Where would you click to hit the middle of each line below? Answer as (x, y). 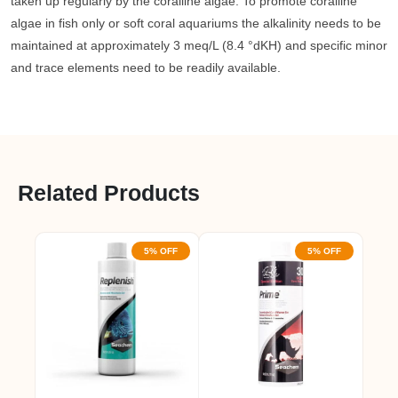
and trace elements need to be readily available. (146, 68)
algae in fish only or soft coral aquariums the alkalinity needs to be (196, 23)
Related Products (109, 193)
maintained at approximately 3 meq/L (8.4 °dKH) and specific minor (199, 45)
